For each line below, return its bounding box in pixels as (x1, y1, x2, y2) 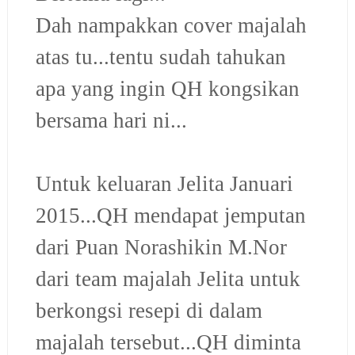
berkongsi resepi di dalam (35, 298, 262, 323)
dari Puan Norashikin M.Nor (35, 235, 287, 259)
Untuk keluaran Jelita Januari (35, 171, 293, 196)
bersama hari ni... (35, 108, 187, 132)
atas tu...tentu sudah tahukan (35, 44, 286, 69)
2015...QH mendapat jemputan (35, 203, 306, 227)
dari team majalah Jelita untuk (35, 266, 300, 291)
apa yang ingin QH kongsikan (35, 76, 300, 101)
